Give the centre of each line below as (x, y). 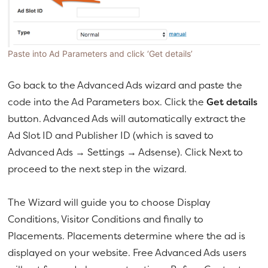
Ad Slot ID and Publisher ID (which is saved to (111, 135)
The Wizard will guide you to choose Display (109, 202)
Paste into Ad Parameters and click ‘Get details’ (100, 54)
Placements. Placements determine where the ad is (127, 236)
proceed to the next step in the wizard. (98, 169)
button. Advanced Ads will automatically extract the (127, 119)
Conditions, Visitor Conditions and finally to (106, 219)
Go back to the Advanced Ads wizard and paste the (125, 85)
